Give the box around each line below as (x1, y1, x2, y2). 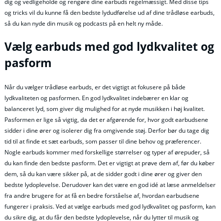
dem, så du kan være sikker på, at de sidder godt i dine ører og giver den (4, 170, 202, 179)
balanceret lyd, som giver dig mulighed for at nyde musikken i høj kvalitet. (4, 105, 205, 113)
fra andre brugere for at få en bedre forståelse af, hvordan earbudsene (4, 191, 199, 200)
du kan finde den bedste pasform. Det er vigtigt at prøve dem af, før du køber (4, 159, 215, 168)
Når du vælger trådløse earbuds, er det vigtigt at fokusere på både (4, 83, 185, 92)
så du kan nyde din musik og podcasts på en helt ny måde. (4, 19, 163, 28)
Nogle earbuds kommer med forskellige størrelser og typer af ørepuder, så (4, 148, 210, 157)
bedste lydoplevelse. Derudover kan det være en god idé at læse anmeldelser (4, 181, 216, 189)
